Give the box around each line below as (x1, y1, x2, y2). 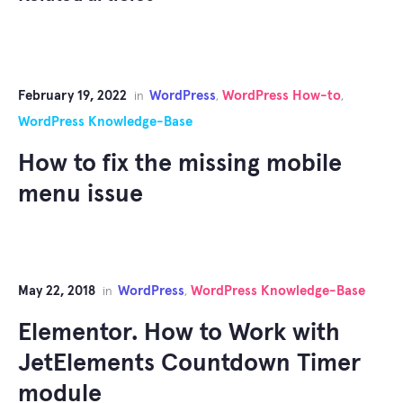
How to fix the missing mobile (18, 152, 342, 177)
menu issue (18, 183, 143, 208)
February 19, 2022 (18, 89, 127, 103)
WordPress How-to (222, 89, 341, 103)
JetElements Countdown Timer (18, 352, 361, 377)
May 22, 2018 (18, 284, 95, 299)
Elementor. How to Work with (18, 321, 340, 346)
